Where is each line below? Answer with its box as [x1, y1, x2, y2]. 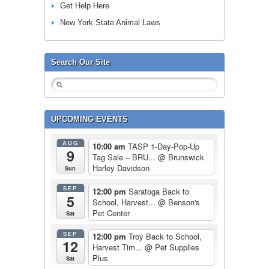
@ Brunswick [157, 151, 204, 163]
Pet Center [92, 207, 130, 219]
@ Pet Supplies [144, 241, 199, 253]
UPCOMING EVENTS [51, 114, 128, 124]
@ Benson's [157, 196, 200, 208]
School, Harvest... [92, 196, 158, 208]
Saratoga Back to [128, 186, 189, 198]
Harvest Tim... [92, 241, 145, 253]
